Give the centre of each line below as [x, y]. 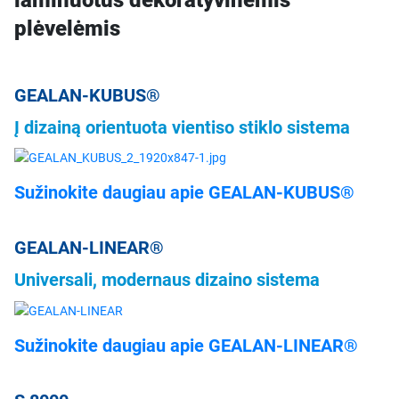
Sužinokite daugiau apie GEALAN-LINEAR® [186, 345]
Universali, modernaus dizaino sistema [167, 280]
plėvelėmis [67, 29]
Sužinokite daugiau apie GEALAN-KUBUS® [184, 193]
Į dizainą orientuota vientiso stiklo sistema [182, 128]
